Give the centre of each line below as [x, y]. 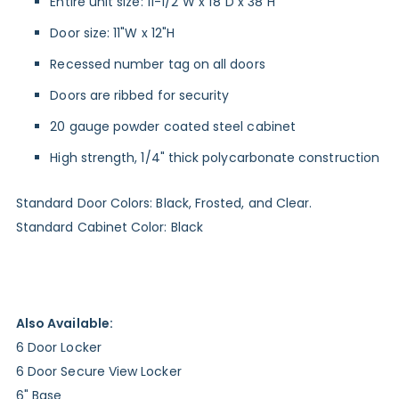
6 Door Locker [58, 348]
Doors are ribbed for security [140, 96]
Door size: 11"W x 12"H [112, 33]
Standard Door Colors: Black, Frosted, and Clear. [164, 204]
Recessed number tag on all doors [158, 65]
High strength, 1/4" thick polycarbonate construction [215, 158]
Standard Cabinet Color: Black [109, 228]
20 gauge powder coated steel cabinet [173, 127]
